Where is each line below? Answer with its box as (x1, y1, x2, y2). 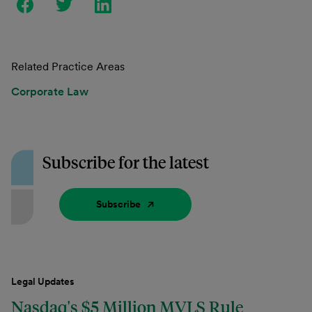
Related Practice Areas (11, 59, 125, 73)
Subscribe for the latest (42, 151, 209, 173)
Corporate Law (11, 84, 88, 98)
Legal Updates (11, 275, 75, 288)
